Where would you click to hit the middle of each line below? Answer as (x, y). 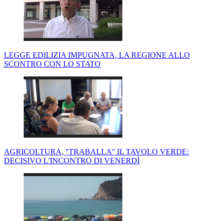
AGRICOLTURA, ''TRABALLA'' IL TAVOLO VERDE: (96, 152)
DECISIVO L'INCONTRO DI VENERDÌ (72, 161)
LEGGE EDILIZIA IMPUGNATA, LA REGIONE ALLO (97, 55)
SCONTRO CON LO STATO (52, 64)
